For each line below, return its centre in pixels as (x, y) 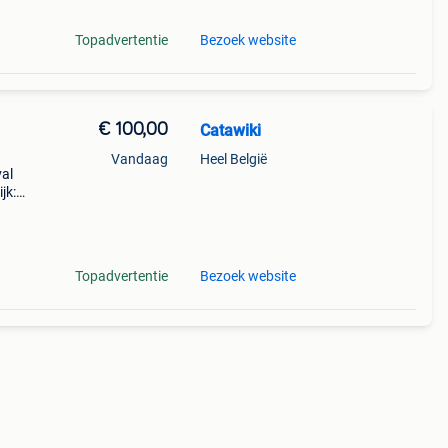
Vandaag (139, 159)
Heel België (233, 159)
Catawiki (230, 130)
